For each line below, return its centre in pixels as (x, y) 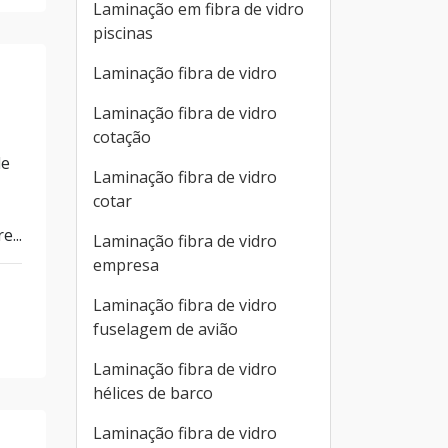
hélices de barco (153, 393)
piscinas (123, 33)
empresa (126, 265)
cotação (122, 137)
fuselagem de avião (165, 329)
